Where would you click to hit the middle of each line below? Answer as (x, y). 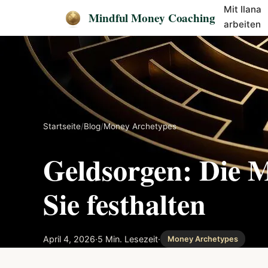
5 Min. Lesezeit (128, 239)
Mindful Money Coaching (152, 18)
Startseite (62, 126)
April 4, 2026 (69, 239)
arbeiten (243, 24)
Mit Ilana (243, 9)
